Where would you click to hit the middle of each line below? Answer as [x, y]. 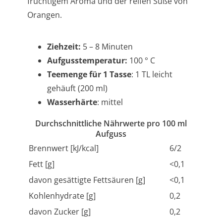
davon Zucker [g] [60, 212]
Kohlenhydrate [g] [62, 196]
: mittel [110, 102]
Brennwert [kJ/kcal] [64, 148]
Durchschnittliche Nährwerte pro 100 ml [111, 124]
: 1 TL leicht [152, 75]
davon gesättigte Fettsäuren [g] [87, 180]
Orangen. [45, 15]
